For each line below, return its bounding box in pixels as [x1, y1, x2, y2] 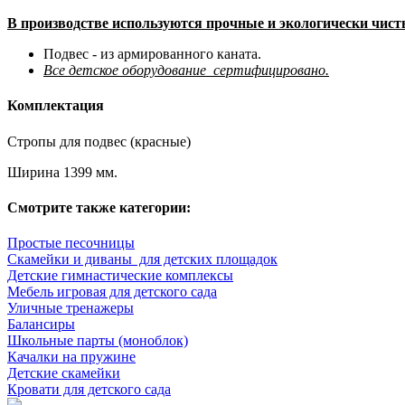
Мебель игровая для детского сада [7, 284, 217, 300]
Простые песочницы [7, 235, 135, 251]
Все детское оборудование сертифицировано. [43, 62, 329, 78]
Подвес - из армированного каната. [43, 46, 261, 61]
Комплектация [7, 98, 104, 114]
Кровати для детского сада [7, 381, 171, 398]
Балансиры [7, 316, 75, 333]
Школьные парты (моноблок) [7, 333, 188, 349]
